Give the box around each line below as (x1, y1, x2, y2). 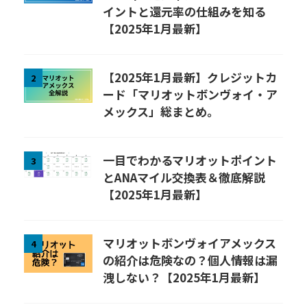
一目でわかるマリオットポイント (103, 151, 277, 169)
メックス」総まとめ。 (103, 103, 219, 121)
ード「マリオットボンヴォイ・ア (103, 86, 278, 103)
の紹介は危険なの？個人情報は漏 (103, 251, 278, 269)
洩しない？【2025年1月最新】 (103, 269, 265, 286)
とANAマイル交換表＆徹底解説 (103, 169, 265, 186)
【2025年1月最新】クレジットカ (103, 69, 277, 86)
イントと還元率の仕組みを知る (103, 3, 266, 21)
